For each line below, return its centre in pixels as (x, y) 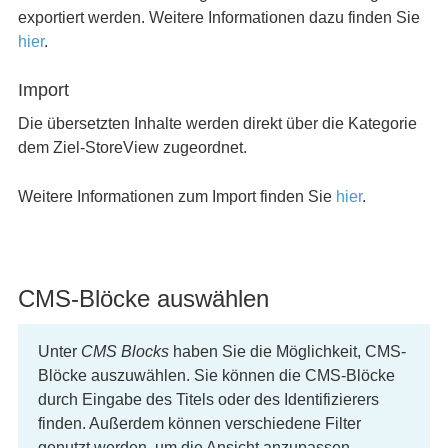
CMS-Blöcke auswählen (143, 298)
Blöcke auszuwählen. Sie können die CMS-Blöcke (216, 375)
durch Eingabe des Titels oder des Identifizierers (208, 399)
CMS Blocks (124, 351)
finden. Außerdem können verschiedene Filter (199, 423)
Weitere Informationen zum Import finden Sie (176, 196)
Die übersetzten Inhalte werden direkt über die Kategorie (217, 123)
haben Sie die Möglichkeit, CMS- (287, 351)
